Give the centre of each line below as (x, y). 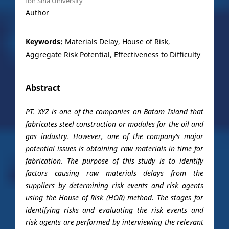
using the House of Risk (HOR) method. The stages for (114, 198)
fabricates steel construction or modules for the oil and (114, 124)
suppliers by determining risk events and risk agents (114, 185)
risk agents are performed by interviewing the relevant (114, 222)
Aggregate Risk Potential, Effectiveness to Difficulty (113, 54)
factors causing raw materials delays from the (114, 173)
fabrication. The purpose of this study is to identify (114, 161)
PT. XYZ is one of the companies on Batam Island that (114, 112)
